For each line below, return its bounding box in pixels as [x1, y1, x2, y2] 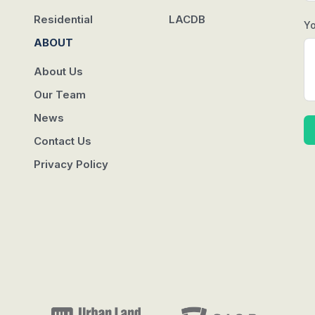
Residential [34, 13, 93, 26]
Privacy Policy [34, 157, 108, 171]
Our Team [34, 88, 86, 101]
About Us [34, 65, 83, 78]
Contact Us [34, 134, 91, 148]
